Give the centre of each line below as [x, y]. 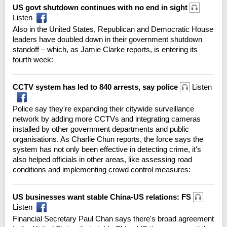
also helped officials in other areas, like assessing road [102, 159]
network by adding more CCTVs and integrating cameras [107, 119]
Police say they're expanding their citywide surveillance [103, 108]
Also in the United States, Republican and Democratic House [113, 29]
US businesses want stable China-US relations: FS [103, 197]
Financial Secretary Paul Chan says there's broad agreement [113, 218]
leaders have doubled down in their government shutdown [107, 39]
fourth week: [33, 59]
